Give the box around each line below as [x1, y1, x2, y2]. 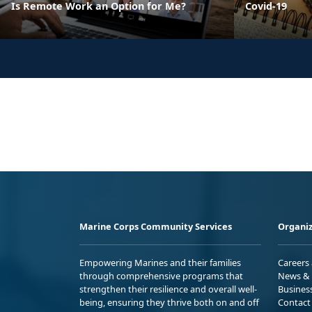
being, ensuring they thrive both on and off [79, 295, 259, 309]
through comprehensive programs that [79, 269, 243, 282]
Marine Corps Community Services [79, 219, 232, 233]
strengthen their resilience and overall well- [79, 282, 257, 295]
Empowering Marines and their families [79, 256, 241, 269]
